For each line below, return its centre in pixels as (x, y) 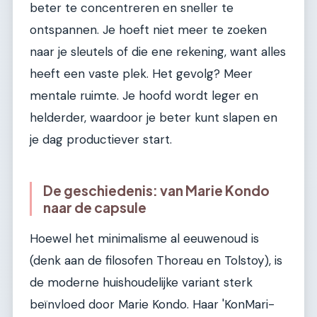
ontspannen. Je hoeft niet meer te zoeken (148, 29)
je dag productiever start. (101, 139)
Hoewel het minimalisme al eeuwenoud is (144, 239)
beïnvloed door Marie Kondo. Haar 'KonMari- (152, 305)
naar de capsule (95, 207)
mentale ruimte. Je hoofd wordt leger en (144, 95)
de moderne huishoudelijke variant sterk (141, 283)
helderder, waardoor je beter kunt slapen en (154, 117)
